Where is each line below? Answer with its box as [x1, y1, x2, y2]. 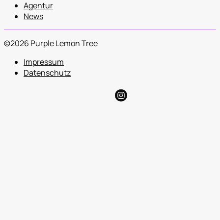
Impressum [24, 56, 64, 67]
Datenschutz [24, 67, 71, 78]
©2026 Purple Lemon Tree [4, 37, 98, 49]
